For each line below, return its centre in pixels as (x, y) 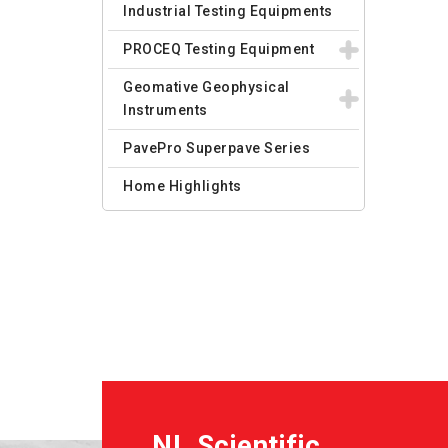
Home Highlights (182, 186)
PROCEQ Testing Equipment (218, 49)
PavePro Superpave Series (216, 148)
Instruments (165, 110)
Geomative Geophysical (206, 87)
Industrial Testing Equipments (228, 11)
